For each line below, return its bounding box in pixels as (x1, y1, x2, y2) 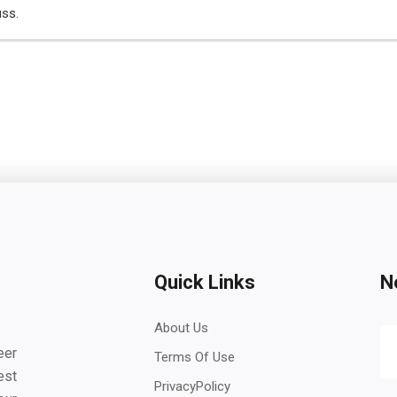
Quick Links (154, 271, 255, 293)
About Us (154, 320, 208, 336)
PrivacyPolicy (154, 378, 230, 394)
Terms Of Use (154, 349, 235, 365)
